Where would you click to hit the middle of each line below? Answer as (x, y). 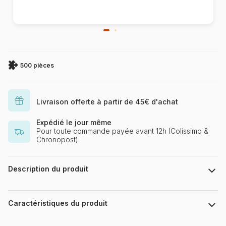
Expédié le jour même (74, 123)
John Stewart (30, 190)
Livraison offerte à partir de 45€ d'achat (107, 101)
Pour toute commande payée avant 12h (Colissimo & (122, 131)
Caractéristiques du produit (58, 203)
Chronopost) (57, 140)
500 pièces (37, 66)
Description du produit (48, 169)
